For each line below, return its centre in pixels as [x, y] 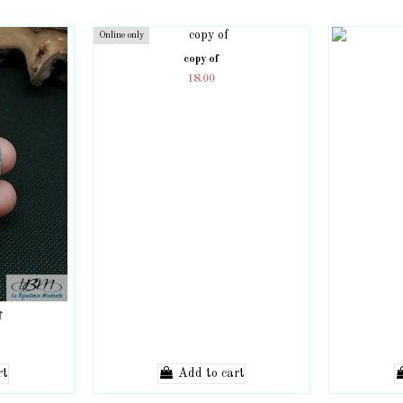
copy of [201, 59]
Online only [121, 35]
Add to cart [211, 374]
